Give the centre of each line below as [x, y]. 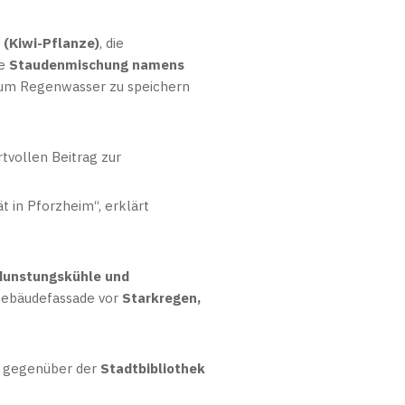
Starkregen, [161, 298]
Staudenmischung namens [97, 65]
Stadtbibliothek [153, 368]
